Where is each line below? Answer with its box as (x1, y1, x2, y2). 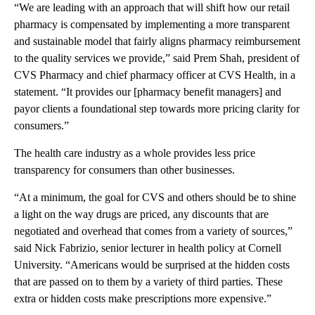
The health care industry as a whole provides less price (14, 146, 255, 159)
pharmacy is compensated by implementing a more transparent (14, 18, 290, 30)
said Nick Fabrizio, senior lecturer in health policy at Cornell (14, 241, 281, 254)
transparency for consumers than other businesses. (14, 163, 235, 176)
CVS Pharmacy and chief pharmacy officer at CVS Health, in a (14, 68, 295, 81)
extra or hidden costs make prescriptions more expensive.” (14, 292, 271, 304)
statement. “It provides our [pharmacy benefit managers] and (14, 85, 281, 98)
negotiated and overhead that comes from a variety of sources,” (14, 224, 292, 237)
